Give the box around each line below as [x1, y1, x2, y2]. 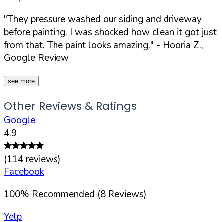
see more [8, 77, 35, 85]
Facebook [4, 165, 44, 178]
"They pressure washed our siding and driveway [4, 12, 202, 26]
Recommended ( [32, 187, 100, 201]
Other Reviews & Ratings [4, 98, 137, 113]
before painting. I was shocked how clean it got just [4, 25, 217, 39]
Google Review [4, 51, 69, 64]
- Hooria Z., [154, 38, 203, 52]
